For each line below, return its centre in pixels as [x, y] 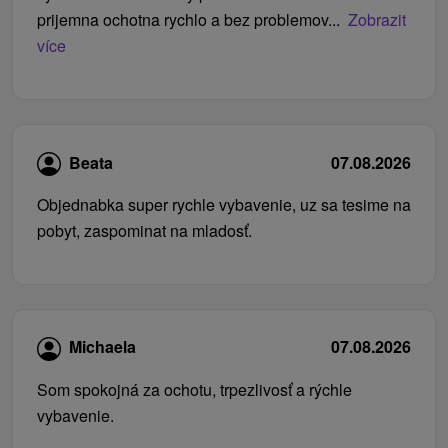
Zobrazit [377, 20]
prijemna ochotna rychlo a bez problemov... [188, 20]
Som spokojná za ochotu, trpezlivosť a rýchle [194, 389]
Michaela [102, 347]
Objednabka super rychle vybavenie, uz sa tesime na [224, 205]
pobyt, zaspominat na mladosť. [144, 231]
